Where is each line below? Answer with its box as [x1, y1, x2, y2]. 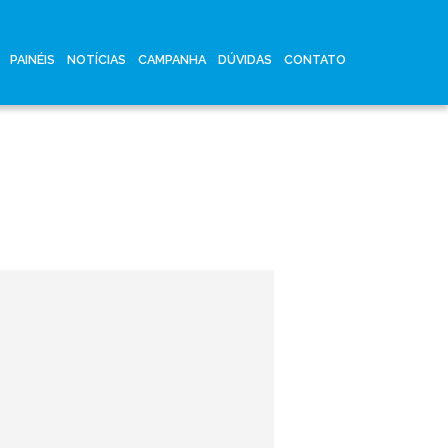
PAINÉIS [10, 52, 55, 67]
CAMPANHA [138, 52, 206, 67]
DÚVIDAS [218, 52, 272, 67]
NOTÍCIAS [67, 52, 126, 67]
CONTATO [284, 52, 346, 67]
